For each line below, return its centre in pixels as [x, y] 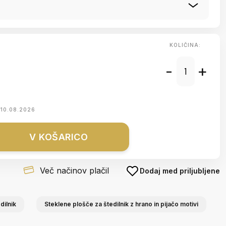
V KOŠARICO [59, 137]
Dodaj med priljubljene [180, 171]
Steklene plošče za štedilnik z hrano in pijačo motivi [121, 204]
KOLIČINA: [185, 45]
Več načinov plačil [74, 171]
